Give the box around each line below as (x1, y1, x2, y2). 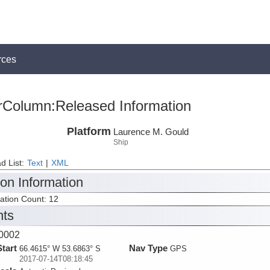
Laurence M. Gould (113, 126, 189, 137)
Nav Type (128, 243, 168, 254)
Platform (66, 125, 111, 137)
